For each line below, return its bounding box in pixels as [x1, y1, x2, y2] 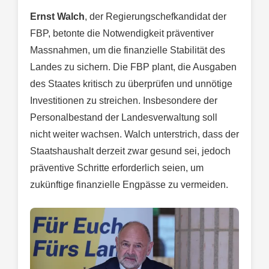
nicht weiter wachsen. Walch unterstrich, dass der [30, 129, 239, 140]
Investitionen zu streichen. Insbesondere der [30, 95, 217, 106]
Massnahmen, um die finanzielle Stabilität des [30, 45, 225, 56]
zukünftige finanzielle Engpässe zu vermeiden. [30, 180, 228, 190]
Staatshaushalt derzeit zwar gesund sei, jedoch [30, 146, 231, 157]
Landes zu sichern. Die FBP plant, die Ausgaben [30, 62, 237, 73]
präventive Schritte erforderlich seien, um [30, 163, 204, 174]
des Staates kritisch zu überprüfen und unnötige [30, 79, 232, 89]
